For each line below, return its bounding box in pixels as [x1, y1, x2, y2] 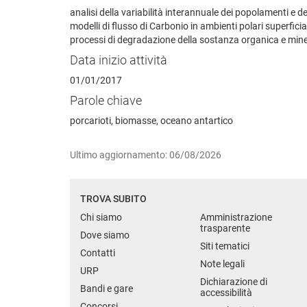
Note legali [200, 258, 245, 269]
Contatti [80, 247, 115, 258]
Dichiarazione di [200, 275, 267, 287]
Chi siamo [80, 211, 122, 223]
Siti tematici [200, 240, 249, 251]
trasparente [200, 222, 250, 234]
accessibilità [200, 286, 252, 298]
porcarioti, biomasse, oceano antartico [70, 114, 233, 126]
